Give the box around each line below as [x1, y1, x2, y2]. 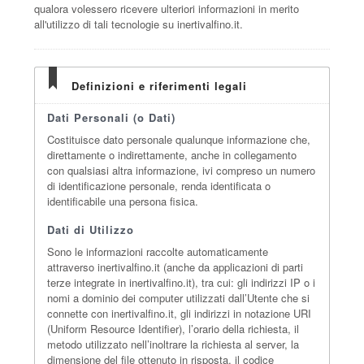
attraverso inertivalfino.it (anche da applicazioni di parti [47, 259, 304, 275]
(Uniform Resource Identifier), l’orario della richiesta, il [47, 321, 300, 336]
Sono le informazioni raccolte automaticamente [47, 244, 269, 259]
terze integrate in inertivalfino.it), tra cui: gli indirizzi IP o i [47, 275, 316, 290]
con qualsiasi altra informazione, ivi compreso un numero [47, 162, 316, 178]
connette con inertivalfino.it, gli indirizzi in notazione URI [47, 305, 312, 321]
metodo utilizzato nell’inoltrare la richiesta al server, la [47, 336, 300, 352]
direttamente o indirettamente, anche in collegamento [47, 147, 297, 162]
